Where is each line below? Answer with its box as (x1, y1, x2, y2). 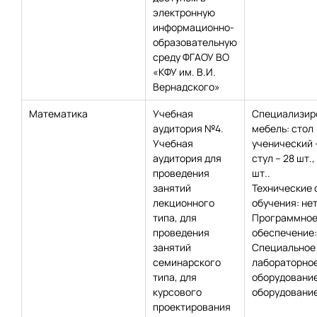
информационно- (153, 21, 234, 34)
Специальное (252, 241, 316, 254)
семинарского (153, 255, 221, 269)
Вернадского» (153, 80, 220, 93)
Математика (29, 107, 88, 120)
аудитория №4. (153, 122, 224, 135)
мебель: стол (252, 122, 313, 135)
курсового (153, 285, 202, 299)
